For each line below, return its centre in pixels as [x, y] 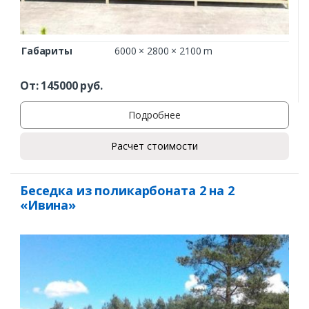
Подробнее [154, 115]
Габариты [47, 51]
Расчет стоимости [154, 146]
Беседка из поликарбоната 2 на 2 [127, 190]
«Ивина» [48, 205]
